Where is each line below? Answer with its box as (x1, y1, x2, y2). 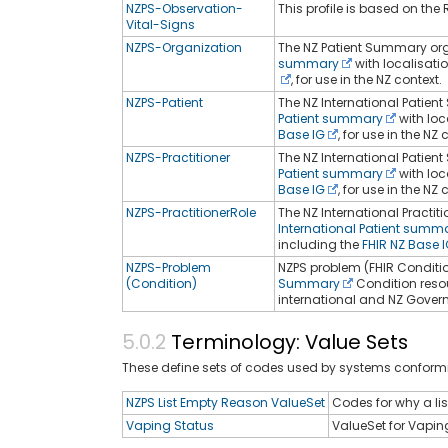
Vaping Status (126, 417, 214, 435)
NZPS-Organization (126, 38, 242, 56)
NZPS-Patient (126, 93, 203, 111)
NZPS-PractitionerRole (126, 203, 256, 221)
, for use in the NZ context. (291, 70, 442, 88)
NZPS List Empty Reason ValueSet (126, 394, 325, 412)
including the (278, 235, 362, 253)
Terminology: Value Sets (171, 328, 413, 357)
